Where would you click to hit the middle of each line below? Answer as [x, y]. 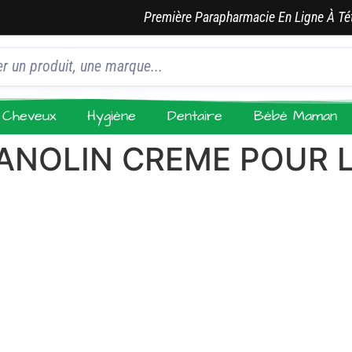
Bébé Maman [296, 116]
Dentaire [195, 116]
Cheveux [29, 116]
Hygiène [112, 116]
